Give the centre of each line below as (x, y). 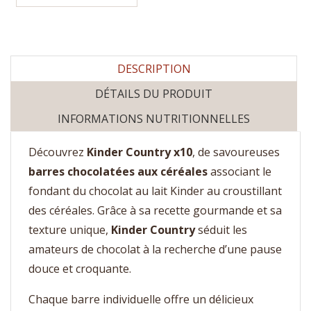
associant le (239, 171)
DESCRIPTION (154, 68)
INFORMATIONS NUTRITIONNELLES (154, 118)
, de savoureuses (236, 152)
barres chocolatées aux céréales (118, 171)
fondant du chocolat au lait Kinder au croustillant (155, 191)
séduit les (221, 229)
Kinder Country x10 (140, 152)
